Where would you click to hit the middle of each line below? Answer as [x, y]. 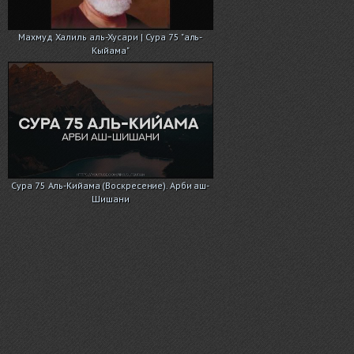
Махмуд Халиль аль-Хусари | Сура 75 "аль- [111, 37]
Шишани [111, 199]
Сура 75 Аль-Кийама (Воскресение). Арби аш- [111, 186]
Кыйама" [111, 51]
